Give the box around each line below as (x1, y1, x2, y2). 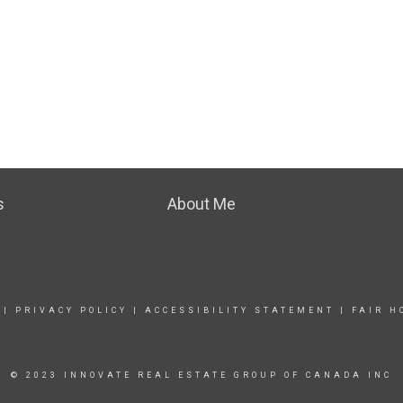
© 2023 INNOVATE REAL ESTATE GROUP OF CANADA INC (11, 371, 392, 380)
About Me (166, 194, 236, 213)
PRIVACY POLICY (14, 306, 128, 315)
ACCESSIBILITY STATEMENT (144, 306, 335, 315)
